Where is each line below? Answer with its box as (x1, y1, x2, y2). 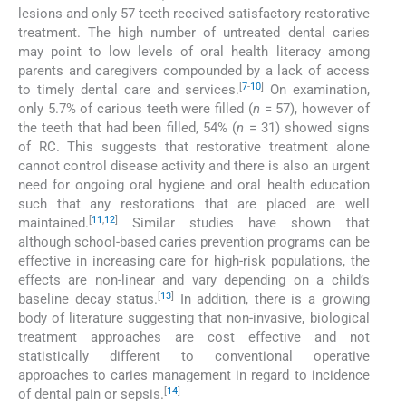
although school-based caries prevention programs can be (18, 234, 370, 251)
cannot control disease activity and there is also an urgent (18, 158, 370, 175)
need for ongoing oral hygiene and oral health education (18, 177, 370, 194)
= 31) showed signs (244, 120, 370, 137)
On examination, (263, 82, 370, 99)
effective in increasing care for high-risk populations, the (18, 253, 370, 270)
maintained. (18, 215, 89, 232)
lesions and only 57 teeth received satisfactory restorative (18, 5, 370, 23)
